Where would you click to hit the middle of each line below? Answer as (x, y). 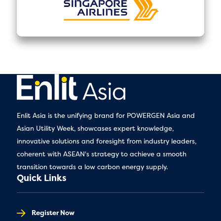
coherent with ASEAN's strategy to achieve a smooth (101, 154)
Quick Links (41, 178)
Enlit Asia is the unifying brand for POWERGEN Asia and (106, 115)
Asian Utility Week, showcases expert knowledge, (95, 128)
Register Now (53, 212)
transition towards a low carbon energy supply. (92, 166)
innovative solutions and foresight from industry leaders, (106, 141)
